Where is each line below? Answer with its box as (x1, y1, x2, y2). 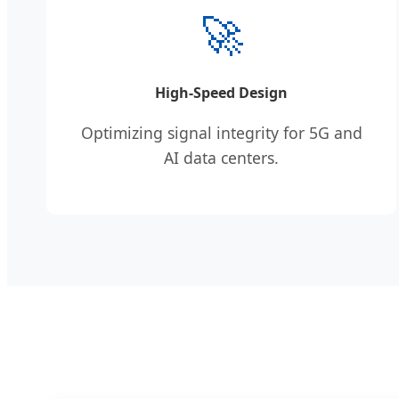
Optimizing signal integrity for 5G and (80, 121, 362, 143)
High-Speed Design (155, 83, 289, 103)
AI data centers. (164, 146, 280, 168)
